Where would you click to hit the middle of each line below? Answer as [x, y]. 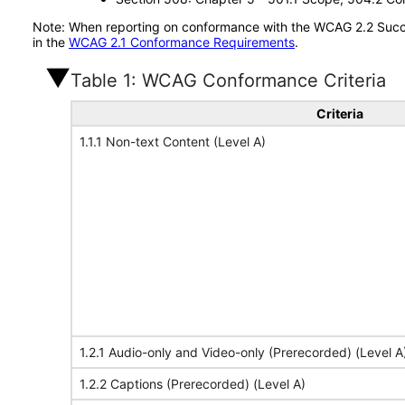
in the [51, 42]
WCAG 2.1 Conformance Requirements [182, 42]
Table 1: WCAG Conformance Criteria [228, 80]
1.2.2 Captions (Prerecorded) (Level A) [193, 384]
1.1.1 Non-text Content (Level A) [173, 141]
